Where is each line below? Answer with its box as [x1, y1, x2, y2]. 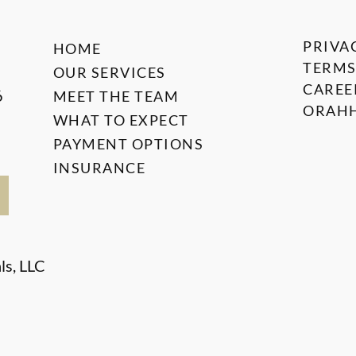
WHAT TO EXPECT [52, 111, 189, 130]
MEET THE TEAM [52, 87, 180, 106]
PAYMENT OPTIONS [52, 135, 204, 153]
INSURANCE [52, 159, 146, 177]
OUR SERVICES [52, 64, 166, 82]
